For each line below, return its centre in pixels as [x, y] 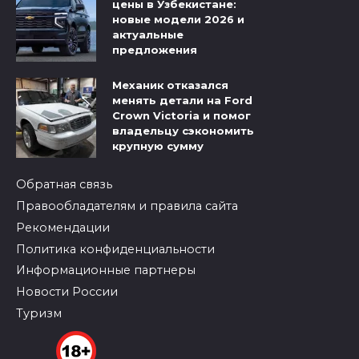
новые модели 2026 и [178, 20]
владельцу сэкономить [183, 131]
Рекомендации [63, 227]
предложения [155, 50]
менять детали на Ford [182, 101]
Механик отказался [170, 85]
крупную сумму [158, 146]
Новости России [67, 292]
